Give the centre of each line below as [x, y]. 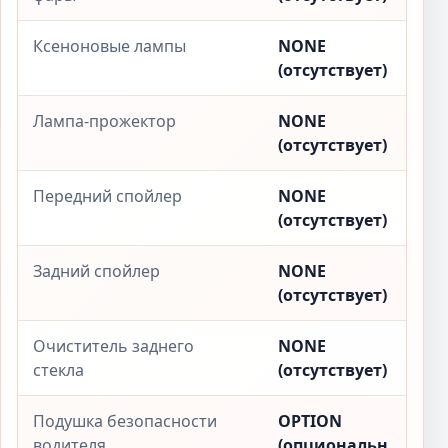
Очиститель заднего [113, 346]
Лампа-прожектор [104, 121]
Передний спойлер [107, 196]
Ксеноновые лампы [109, 46]
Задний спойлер [96, 271]
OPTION [310, 421]
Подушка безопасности [125, 421]
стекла [58, 370]
